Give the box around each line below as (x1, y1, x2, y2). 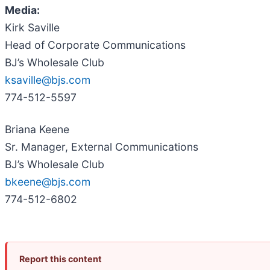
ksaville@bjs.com (5, 73, 90, 86)
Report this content (19, 253, 102, 264)
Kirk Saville (5, 20, 60, 34)
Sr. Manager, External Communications (5, 140, 198, 153)
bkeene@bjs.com (5, 175, 90, 188)
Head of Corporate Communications (5, 38, 186, 51)
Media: (5, 3, 40, 16)
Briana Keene (5, 122, 69, 136)
